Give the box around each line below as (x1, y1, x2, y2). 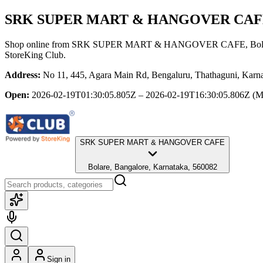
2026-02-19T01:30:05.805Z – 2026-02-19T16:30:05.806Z (32, 89, 250, 100)
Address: (5, 69, 41, 80)
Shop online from (5, 39, 72, 49)
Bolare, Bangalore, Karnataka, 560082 (87, 162, 217, 171)
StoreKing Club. (5, 49, 66, 60)
